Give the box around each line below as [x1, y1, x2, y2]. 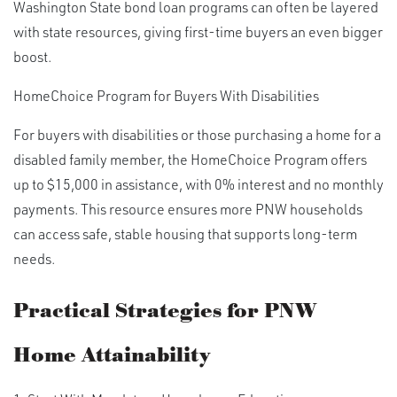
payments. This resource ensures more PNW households [13, 199, 362, 219]
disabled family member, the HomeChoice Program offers [13, 150, 367, 169]
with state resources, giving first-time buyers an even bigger [13, 22, 383, 42]
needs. [13, 249, 55, 269]
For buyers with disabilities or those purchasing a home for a [13, 125, 381, 144]
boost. [13, 47, 51, 66]
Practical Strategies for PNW [13, 298, 316, 325]
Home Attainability [13, 342, 210, 370]
